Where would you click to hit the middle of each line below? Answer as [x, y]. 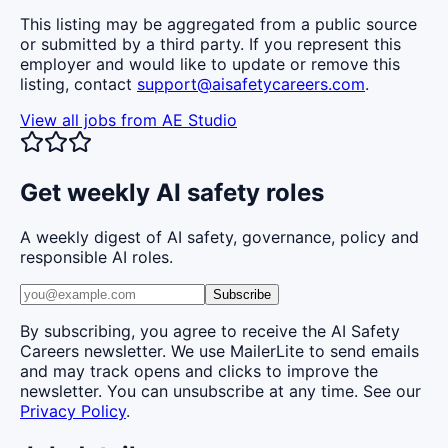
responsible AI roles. [96, 257]
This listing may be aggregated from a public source [218, 24]
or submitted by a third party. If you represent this [210, 44]
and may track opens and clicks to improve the [199, 371]
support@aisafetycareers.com [251, 84]
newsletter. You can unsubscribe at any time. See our [220, 391]
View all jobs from [91, 120]
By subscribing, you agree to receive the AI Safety [210, 331]
